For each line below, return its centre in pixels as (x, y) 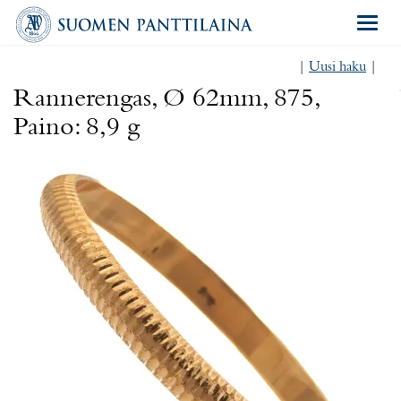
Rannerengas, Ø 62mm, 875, (166, 99)
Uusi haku (337, 67)
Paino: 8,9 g (77, 128)
